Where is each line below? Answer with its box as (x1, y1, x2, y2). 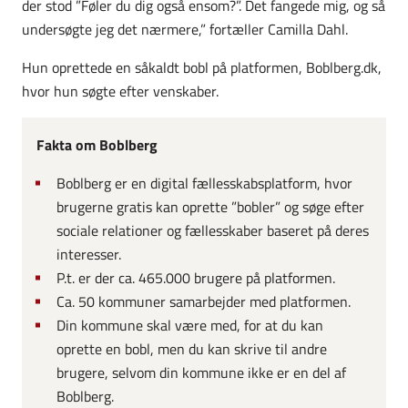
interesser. (56, 243, 122, 266)
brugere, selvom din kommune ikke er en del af (56, 362, 347, 384)
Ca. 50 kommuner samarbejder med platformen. (56, 291, 352, 313)
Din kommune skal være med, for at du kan (56, 314, 324, 337)
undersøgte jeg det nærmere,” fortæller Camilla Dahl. (22, 17, 348, 40)
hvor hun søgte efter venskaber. (22, 79, 219, 102)
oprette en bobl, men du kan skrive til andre (56, 338, 328, 361)
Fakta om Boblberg (36, 134, 158, 157)
